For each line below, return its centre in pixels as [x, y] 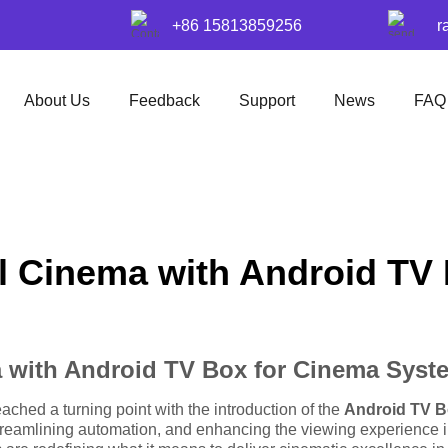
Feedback [164, 100]
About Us [56, 100]
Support [266, 100]
